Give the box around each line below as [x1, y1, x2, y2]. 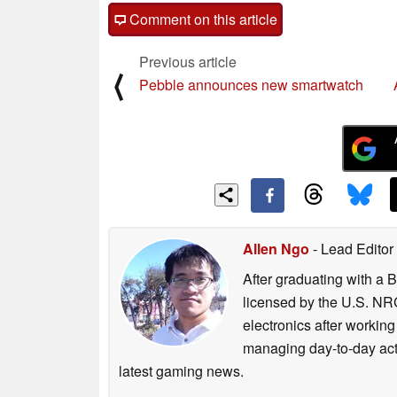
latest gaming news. [119, 360, 244, 381]
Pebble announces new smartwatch [139, 74, 363, 95]
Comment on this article [126, 8, 277, 29]
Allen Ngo [243, 237, 309, 259]
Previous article [139, 51, 237, 72]
